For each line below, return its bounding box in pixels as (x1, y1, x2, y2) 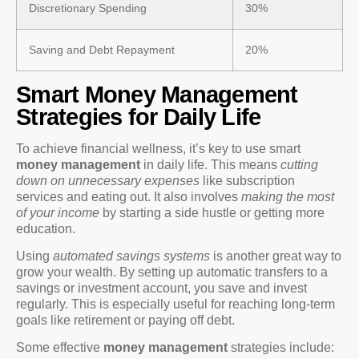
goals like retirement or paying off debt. (16, 313, 235, 327)
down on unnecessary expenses (16, 173, 200, 188)
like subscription (200, 173, 295, 188)
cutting (280, 157, 318, 171)
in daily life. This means (140, 157, 280, 171)
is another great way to (210, 248, 341, 263)
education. (16, 221, 75, 236)
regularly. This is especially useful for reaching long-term (16, 296, 335, 311)
